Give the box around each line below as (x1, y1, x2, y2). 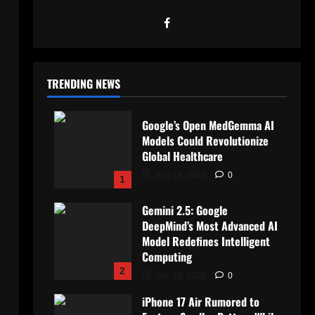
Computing (141, 248, 192, 266)
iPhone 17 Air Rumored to (141, 293, 259, 311)
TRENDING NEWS (46, 75, 120, 93)
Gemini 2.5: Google (141, 202, 228, 219)
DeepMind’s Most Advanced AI (141, 217, 278, 235)
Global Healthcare (141, 148, 223, 165)
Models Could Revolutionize (141, 132, 269, 150)
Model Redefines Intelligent (141, 233, 270, 250)
